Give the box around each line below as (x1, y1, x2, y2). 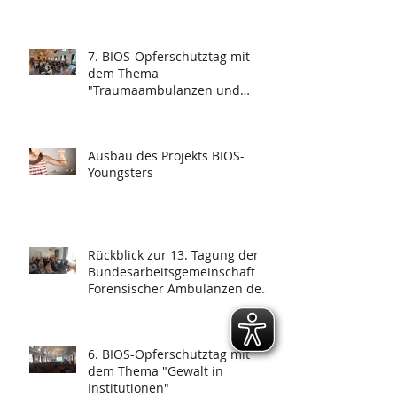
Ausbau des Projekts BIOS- (88, 147, 245, 165)
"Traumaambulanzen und (88, 82, 240, 99)
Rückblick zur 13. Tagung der (88, 246, 259, 264)
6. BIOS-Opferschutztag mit (88, 346, 250, 363)
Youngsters (88, 164, 153, 182)
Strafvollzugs (88, 297, 164, 315)
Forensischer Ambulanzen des (88, 280, 268, 298)
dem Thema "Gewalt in (88, 362, 223, 380)
